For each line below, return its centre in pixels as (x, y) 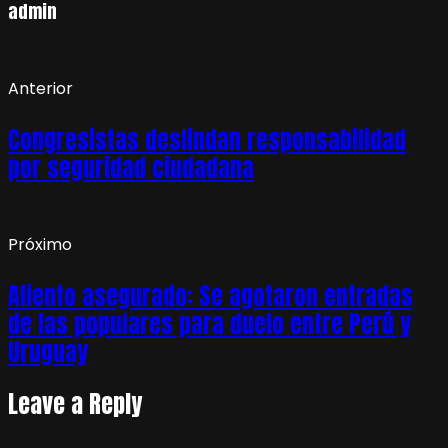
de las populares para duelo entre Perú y (209, 323)
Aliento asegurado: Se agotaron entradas (210, 295)
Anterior (40, 88)
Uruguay (48, 351)
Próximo (40, 244)
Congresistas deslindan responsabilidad (207, 139)
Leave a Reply (75, 403)
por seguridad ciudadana (131, 167)
